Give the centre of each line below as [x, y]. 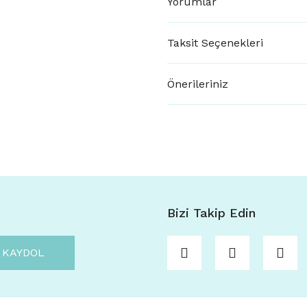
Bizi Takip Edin [211, 213]
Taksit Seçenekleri [215, 42]
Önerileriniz [198, 84]
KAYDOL [23, 253]
